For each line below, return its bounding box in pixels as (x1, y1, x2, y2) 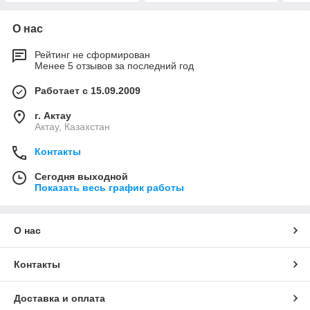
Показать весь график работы (35, 182, 184, 194)
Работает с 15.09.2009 (35, 85, 140, 97)
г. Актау (35, 110, 71, 122)
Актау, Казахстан (35, 121, 110, 133)
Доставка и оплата (14, 293, 105, 304)
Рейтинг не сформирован (35, 49, 150, 61)
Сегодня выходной (35, 171, 128, 183)
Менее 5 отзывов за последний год (35, 60, 194, 72)
